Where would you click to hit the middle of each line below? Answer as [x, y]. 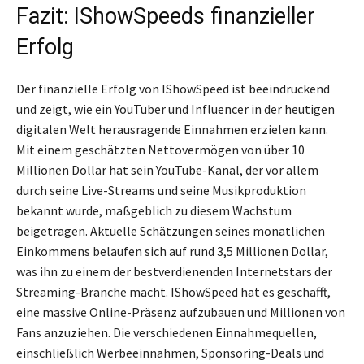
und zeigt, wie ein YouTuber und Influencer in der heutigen [175, 108]
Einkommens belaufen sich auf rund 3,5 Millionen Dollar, [172, 251]
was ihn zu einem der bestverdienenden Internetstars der [174, 271]
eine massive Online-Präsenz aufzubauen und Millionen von [181, 312]
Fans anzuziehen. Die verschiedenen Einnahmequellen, [167, 332]
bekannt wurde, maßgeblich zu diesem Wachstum [154, 210]
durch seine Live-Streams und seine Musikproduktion [161, 190]
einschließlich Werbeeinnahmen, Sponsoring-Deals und [170, 352]
